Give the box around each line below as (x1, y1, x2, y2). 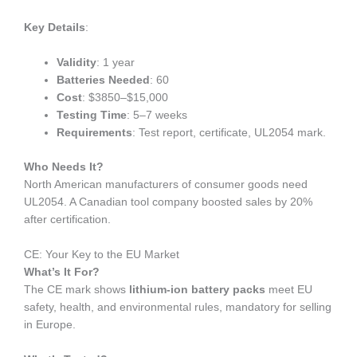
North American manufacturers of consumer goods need (24, 178, 308, 190)
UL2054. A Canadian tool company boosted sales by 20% (24, 195, 312, 208)
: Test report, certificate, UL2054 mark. (132, 127, 327, 139)
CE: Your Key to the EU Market (24, 248, 179, 261)
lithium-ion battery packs (129, 283, 265, 296)
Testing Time (57, 109, 127, 122)
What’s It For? (24, 265, 100, 278)
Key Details (24, 22, 85, 34)
